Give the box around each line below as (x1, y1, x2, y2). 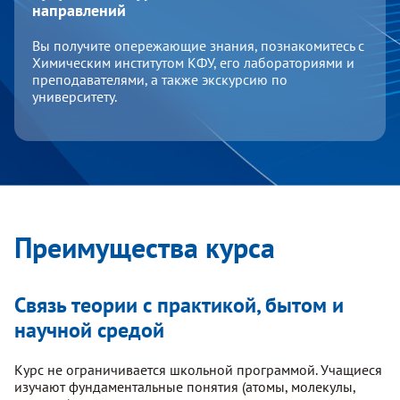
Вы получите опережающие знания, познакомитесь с (32, 37, 364, 55)
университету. (32, 87, 117, 106)
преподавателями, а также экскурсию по (32, 71, 287, 89)
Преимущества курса (14, 229, 275, 267)
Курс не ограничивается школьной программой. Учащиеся (14, 361, 382, 379)
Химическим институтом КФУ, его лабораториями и (32, 54, 354, 72)
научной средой (14, 316, 164, 345)
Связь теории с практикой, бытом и (14, 291, 344, 320)
